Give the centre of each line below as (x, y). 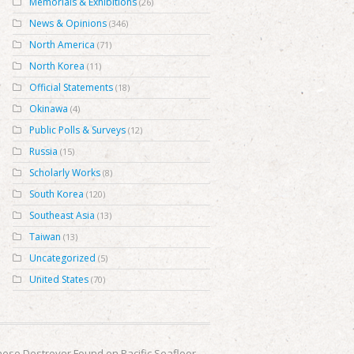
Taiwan (45, 237)
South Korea (56, 194)
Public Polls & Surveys (77, 130)
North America (62, 45)
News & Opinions (68, 23)
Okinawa (49, 109)
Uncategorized (62, 258)
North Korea (57, 66)
